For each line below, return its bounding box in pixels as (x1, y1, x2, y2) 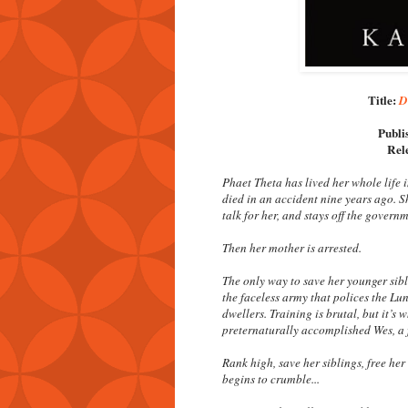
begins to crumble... (222, 370, 320, 387)
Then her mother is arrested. (222, 239, 362, 256)
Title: (367, 90, 399, 109)
